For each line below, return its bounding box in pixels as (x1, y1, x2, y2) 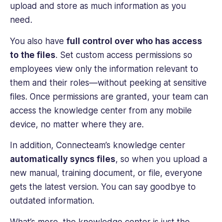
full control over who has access (66, 36, 202, 46)
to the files (10, 50, 55, 60)
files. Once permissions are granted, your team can (10, 91, 208, 102)
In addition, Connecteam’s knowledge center (10, 140, 185, 151)
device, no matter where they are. (10, 119, 144, 129)
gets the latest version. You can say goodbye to (10, 182, 196, 192)
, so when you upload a (115, 154, 207, 165)
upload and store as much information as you (10, 1, 186, 11)
